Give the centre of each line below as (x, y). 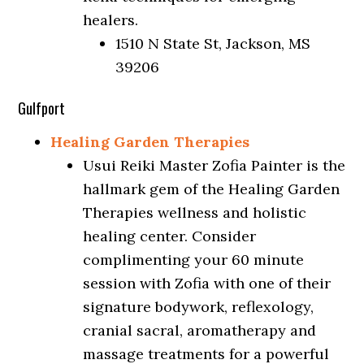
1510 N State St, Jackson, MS (213, 43)
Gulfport (42, 108)
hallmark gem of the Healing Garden (212, 189)
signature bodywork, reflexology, (199, 307)
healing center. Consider (170, 236)
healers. (111, 20)
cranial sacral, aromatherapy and (200, 330)
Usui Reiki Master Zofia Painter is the (214, 165)
